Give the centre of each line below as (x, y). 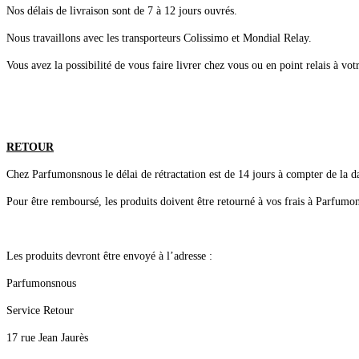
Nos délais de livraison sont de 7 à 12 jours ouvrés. (122, 10)
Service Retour (40, 310)
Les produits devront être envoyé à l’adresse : (109, 256)
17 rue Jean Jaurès (47, 337)
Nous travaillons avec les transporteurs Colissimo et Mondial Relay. (159, 38)
